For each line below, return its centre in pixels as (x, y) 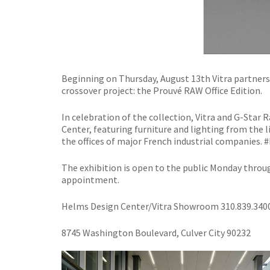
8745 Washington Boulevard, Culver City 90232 (156, 233)
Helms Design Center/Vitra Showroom (141, 206)
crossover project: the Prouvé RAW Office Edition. (162, 90)
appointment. (90, 180)
